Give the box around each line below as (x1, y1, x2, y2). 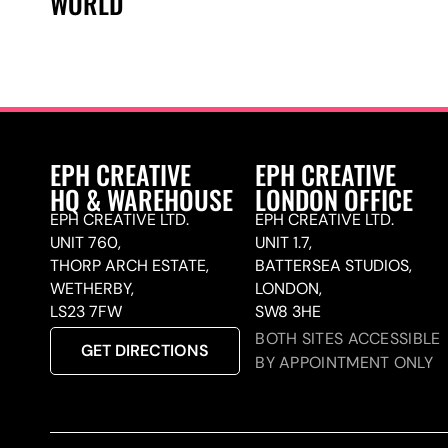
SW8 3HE (255, 300, 322, 322)
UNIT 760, (50, 231, 121, 253)
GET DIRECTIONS (81, 339, 209, 361)
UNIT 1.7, (255, 231, 313, 253)
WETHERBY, (50, 277, 134, 299)
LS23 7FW (50, 300, 122, 322)
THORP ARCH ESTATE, (50, 254, 209, 276)
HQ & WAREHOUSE (50, 179, 233, 218)
